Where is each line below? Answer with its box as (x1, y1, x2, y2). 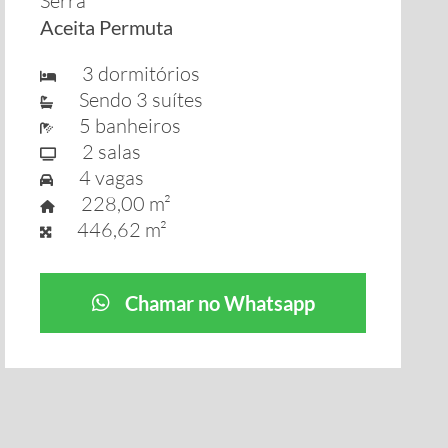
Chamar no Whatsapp (124, 291, 315, 315)
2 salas (66, 139, 142, 164)
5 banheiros (63, 113, 182, 138)
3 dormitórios (66, 61, 201, 86)
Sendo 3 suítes (63, 87, 204, 112)
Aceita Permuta (40, 15, 174, 39)
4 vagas (63, 165, 145, 190)
